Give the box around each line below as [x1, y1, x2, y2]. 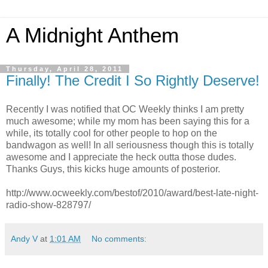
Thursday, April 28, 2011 [6, 65, 123, 72]
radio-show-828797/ [6, 199, 91, 210]
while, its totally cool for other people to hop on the [6, 127, 217, 138]
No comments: [92, 233, 147, 243]
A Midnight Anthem [6, 24, 179, 47]
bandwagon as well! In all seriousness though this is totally [6, 139, 254, 150]
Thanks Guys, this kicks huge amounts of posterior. [6, 163, 220, 174]
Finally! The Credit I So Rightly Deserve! [6, 72, 260, 89]
